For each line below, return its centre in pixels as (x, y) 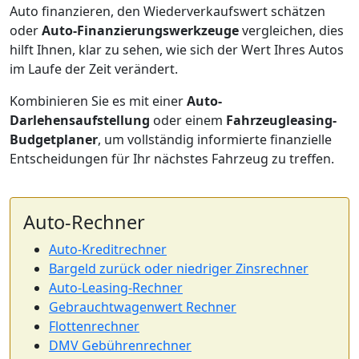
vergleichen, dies (291, 30)
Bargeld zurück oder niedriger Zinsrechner (179, 268)
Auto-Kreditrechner (108, 249)
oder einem (188, 120)
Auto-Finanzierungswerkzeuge (140, 30)
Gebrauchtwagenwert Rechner (143, 307)
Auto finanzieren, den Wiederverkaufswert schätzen (167, 11)
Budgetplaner (54, 139)
